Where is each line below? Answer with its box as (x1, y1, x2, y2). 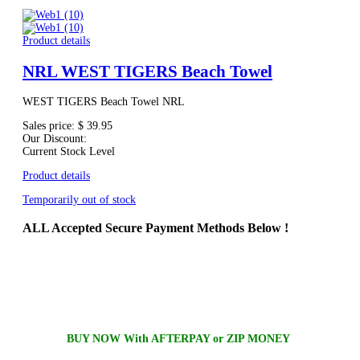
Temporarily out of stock (22, 194, 136, 207)
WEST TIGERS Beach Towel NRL (22, 96, 185, 108)
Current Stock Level (22, 145, 115, 158)
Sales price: (22, 120, 78, 133)
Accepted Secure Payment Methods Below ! (49, 219, 288, 235)
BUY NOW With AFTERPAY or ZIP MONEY (67, 332, 293, 345)
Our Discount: (22, 133, 87, 145)
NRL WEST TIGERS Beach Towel (22, 61, 272, 81)
